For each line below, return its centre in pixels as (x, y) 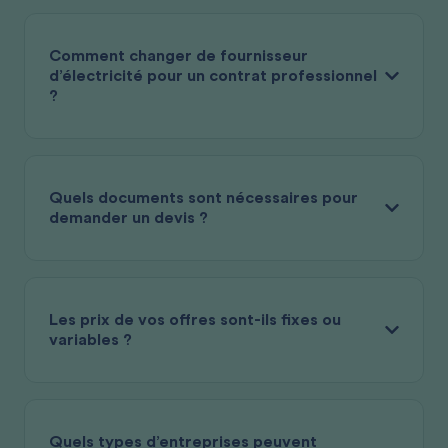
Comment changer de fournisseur (178, 55)
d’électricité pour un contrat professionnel (213, 75)
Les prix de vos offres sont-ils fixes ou (195, 319)
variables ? (90, 339)
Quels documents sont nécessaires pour (203, 197)
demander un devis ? (128, 217)
